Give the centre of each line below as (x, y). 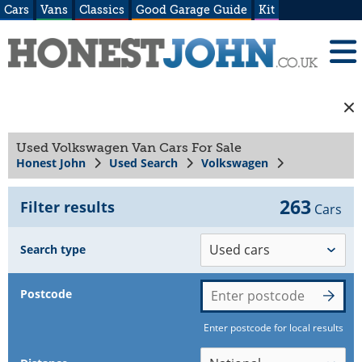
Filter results (67, 206)
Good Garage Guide (192, 10)
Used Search (143, 162)
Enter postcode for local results (273, 327)
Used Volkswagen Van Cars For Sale (129, 147)
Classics (102, 10)
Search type (53, 249)
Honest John (51, 162)
